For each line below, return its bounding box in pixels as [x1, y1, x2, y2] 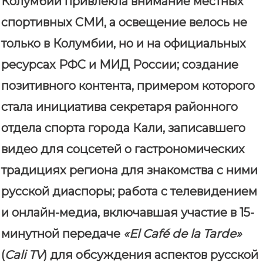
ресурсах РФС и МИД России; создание [1, 58, 238, 72]
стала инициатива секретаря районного [1, 100, 238, 114]
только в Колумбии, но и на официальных [1, 36, 246, 51]
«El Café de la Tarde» [123, 227, 242, 241]
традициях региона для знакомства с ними [1, 163, 258, 178]
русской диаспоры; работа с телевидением [1, 184, 257, 199]
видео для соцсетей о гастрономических [1, 142, 245, 157]
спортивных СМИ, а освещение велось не [1, 15, 247, 30]
